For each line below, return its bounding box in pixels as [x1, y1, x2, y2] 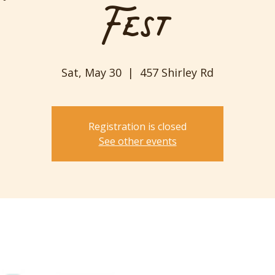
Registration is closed [88, 119, 187, 133]
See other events [98, 134, 177, 148]
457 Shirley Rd [140, 64, 214, 80]
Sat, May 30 [61, 64, 122, 80]
